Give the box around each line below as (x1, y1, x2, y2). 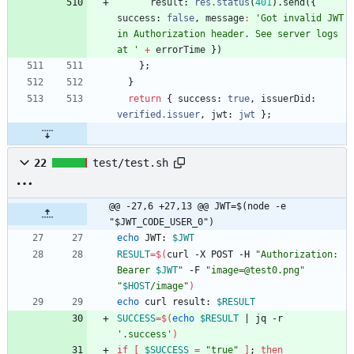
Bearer (117, 265, 156, 277)
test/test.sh (92, 156, 168, 170)
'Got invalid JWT (255, 13, 344, 24)
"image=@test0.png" (205, 265, 305, 277)
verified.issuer (117, 109, 200, 121)
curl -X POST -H (167, 249, 255, 261)
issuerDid (261, 93, 311, 105)
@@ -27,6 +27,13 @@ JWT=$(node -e (109, 201, 286, 213)
